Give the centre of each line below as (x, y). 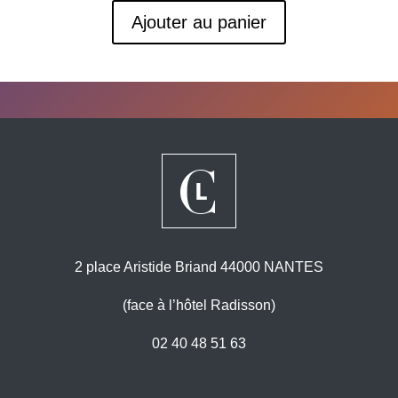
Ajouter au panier (199, 22)
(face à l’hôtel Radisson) (199, 305)
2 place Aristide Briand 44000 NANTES (199, 267)
